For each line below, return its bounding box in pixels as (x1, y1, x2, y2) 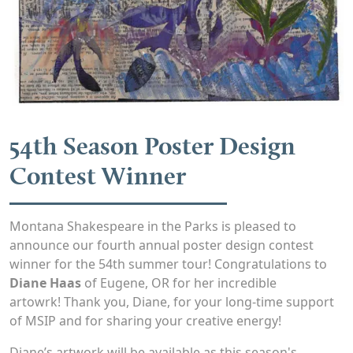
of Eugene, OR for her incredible (84, 273, 277, 292)
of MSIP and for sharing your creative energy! (9, 311, 281, 329)
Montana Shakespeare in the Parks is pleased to (9, 217, 296, 235)
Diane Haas (9, 273, 84, 292)
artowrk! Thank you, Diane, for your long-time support (9, 292, 334, 310)
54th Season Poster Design (9, 129, 295, 161)
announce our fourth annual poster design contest (9, 236, 314, 254)
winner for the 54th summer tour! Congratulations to (9, 255, 327, 273)
